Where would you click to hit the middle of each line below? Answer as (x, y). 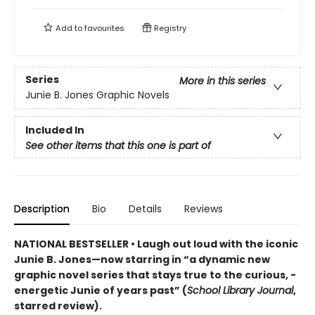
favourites (104, 28)
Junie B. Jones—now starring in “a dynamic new (142, 259)
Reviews (204, 209)
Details (145, 209)
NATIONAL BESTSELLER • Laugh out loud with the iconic (156, 244)
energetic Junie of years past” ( (101, 290)
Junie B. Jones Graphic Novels (97, 95)
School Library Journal (240, 290)
